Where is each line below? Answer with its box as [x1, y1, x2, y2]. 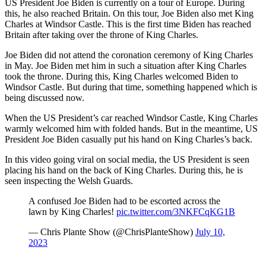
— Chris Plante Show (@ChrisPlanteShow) [28, 226, 195, 237]
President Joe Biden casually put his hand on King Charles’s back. [5, 134, 252, 144]
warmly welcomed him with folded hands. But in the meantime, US [5, 123, 258, 134]
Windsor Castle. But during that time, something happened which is [5, 81, 257, 92]
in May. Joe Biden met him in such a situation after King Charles [5, 60, 246, 71]
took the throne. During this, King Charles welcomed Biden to [5, 71, 238, 81]
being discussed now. [5, 92, 84, 103]
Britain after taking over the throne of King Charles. [5, 29, 198, 40]
